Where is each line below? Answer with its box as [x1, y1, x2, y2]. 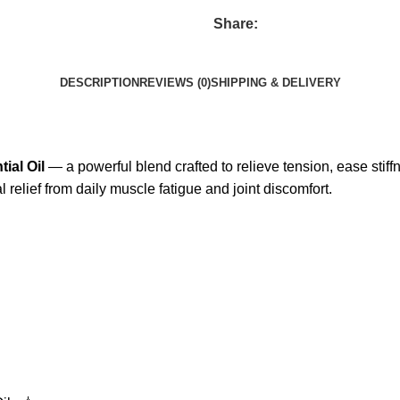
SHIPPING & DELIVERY [210, 76, 341, 89]
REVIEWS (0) [138, 76, 211, 89]
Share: [213, 16, 258, 31]
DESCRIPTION [59, 76, 139, 89]
